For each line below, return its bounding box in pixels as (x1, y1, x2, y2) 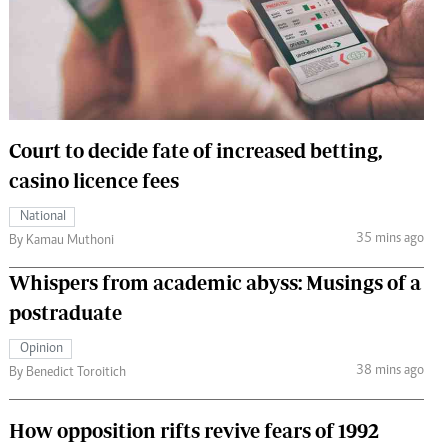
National (20, 209, 66, 224)
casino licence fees (9, 168, 179, 192)
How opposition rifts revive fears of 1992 (9, 418, 379, 442)
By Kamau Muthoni (9, 233, 114, 248)
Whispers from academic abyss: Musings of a (9, 270, 421, 294)
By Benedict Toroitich (9, 365, 126, 380)
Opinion (20, 341, 63, 356)
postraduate (9, 300, 122, 324)
